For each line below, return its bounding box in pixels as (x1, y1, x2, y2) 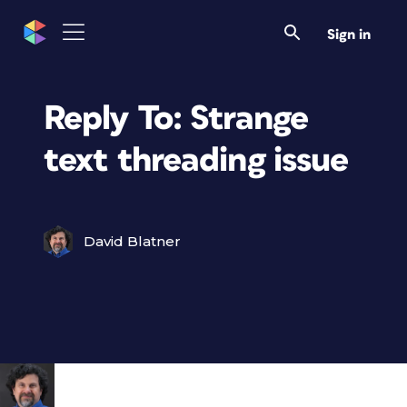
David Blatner (84, 233, 181, 250)
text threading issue (44, 143, 349, 178)
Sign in (327, 27, 371, 42)
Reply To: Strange (44, 101, 309, 136)
